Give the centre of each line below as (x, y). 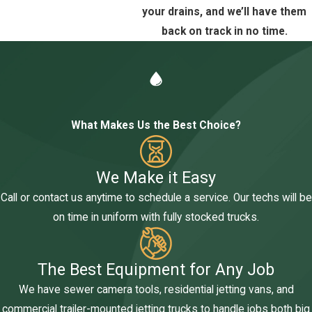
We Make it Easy (156, 178)
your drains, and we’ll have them (224, 12)
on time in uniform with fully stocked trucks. (156, 218)
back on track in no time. (224, 32)
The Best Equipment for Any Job (156, 269)
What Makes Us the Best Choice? (156, 126)
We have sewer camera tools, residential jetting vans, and (156, 289)
